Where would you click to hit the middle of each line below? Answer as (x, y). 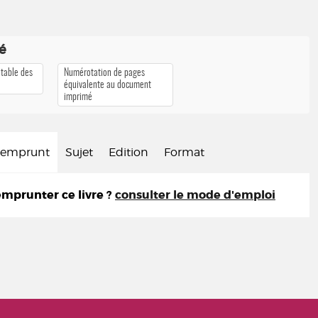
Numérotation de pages (105, 73)
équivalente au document (108, 85)
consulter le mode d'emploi (195, 195)
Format (184, 152)
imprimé (78, 97)
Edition (128, 152)
